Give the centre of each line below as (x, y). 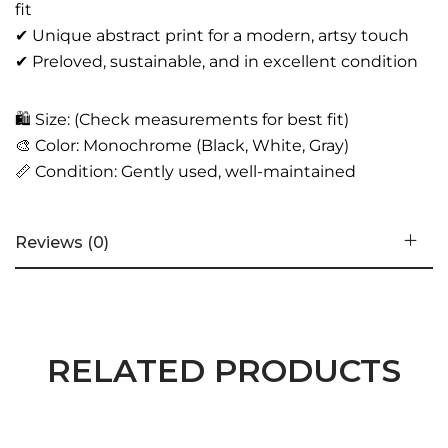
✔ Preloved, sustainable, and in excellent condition (216, 62)
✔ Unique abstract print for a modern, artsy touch (212, 36)
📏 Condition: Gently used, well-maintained (185, 172)
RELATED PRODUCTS (224, 371)
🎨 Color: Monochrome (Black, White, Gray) (182, 146)
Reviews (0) (62, 243)
